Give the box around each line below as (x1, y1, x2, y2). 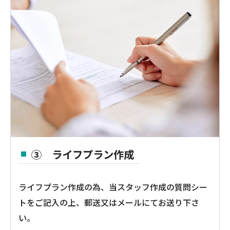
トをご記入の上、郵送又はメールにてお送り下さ (18, 196, 199, 208)
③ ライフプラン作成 (31, 146, 134, 162)
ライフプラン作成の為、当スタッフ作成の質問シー (18, 180, 207, 193)
